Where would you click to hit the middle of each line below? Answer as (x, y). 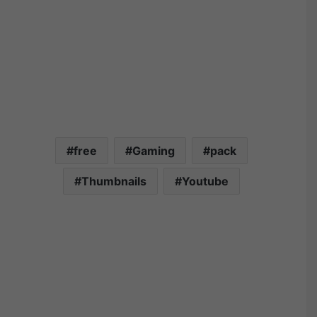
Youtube (205, 181)
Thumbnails (114, 181)
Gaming (154, 151)
